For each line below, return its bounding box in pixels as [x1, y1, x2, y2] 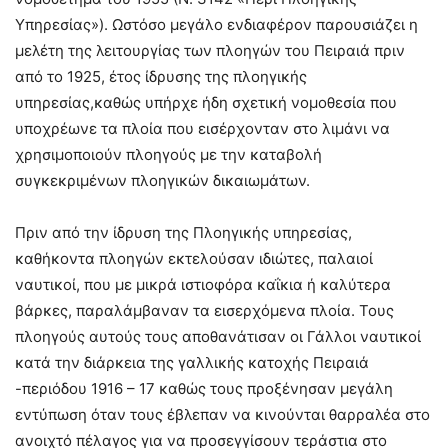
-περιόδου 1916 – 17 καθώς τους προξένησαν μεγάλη [15, 378, 393, 398]
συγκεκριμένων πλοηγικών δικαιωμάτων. [15, 170, 310, 190]
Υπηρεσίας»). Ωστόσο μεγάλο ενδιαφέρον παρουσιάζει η [15, 14, 418, 34]
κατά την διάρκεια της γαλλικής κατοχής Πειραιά [15, 352, 369, 372]
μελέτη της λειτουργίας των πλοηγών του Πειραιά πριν [15, 40, 405, 60]
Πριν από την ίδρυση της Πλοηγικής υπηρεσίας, [15, 222, 352, 242]
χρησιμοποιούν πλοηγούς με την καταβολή [15, 144, 322, 164]
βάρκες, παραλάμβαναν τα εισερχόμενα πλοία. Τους [15, 300, 394, 320]
